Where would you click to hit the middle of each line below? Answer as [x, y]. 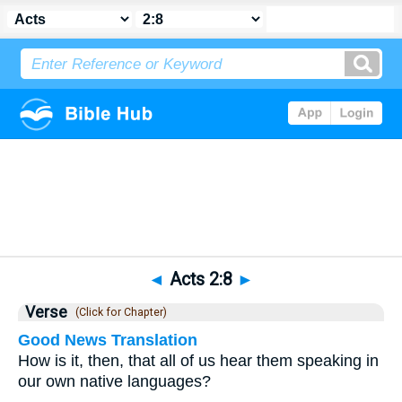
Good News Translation [108, 340]
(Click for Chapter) [118, 312]
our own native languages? [114, 381]
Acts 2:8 [201, 280]
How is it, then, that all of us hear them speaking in [198, 361]
